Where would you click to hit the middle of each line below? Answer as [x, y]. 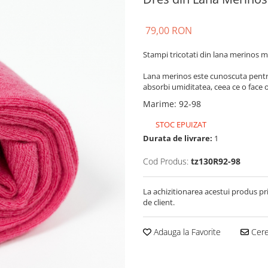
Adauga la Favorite [186, 232]
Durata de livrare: [178, 138]
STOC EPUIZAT [180, 124]
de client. [159, 202]
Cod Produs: [166, 161]
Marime [159, 103]
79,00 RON [169, 30]
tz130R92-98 [216, 161]
